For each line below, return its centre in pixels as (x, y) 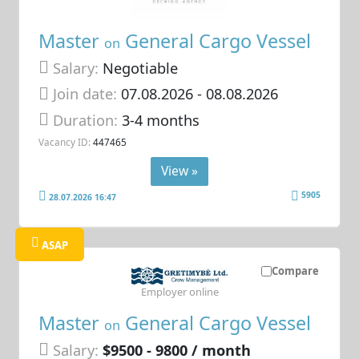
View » (179, 170)
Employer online (179, 292)
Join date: (85, 94)
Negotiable (139, 68)
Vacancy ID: (65, 142)
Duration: (88, 120)
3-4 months (161, 120)
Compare (295, 271)
